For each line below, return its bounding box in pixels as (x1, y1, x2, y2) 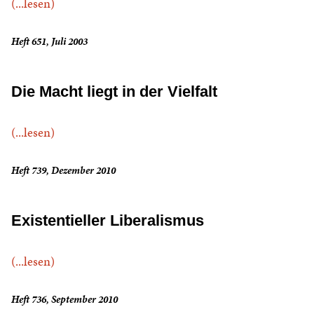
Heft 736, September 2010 (11, 292, 118, 307)
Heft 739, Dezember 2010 (11, 163, 116, 178)
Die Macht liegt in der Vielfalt (11, 83, 217, 101)
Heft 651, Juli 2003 (11, 34, 88, 49)
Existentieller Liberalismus (11, 212, 204, 230)
